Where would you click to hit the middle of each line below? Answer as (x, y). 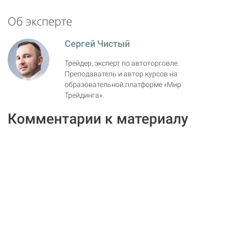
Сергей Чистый (97, 44)
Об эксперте (40, 21)
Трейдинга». (84, 95)
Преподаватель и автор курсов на (121, 74)
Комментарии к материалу (98, 119)
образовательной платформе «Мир (123, 85)
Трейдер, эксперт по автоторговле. (122, 63)
